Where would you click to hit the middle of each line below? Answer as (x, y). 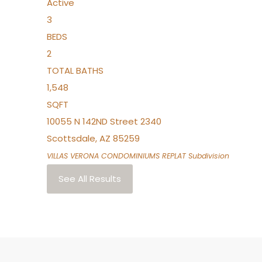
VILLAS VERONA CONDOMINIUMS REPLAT (116, 156)
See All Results (90, 179)
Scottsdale (71, 138)
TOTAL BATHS (75, 70)
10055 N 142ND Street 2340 (104, 121)
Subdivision (208, 156)
